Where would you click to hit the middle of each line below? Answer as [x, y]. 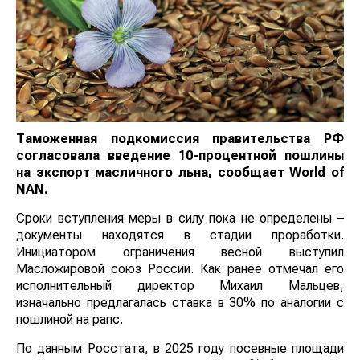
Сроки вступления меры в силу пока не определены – [180, 219]
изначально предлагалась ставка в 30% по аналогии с [180, 303]
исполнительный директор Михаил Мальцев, [180, 286]
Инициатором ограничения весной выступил [180, 252]
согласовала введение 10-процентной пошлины [180, 156]
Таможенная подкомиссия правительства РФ [180, 139]
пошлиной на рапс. [70, 320]
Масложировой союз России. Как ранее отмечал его [180, 269]
